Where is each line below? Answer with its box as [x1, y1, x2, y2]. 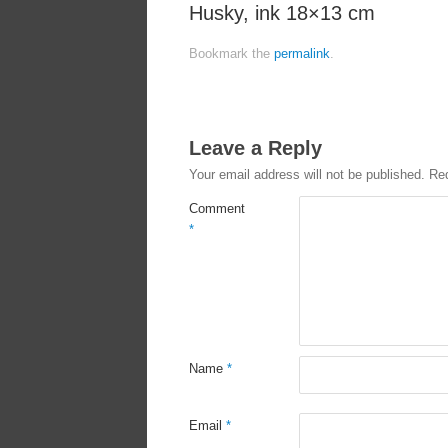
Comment [189, 202, 245, 217]
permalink [274, 47, 330, 62]
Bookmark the [189, 47, 274, 62]
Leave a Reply [189, 137, 322, 160]
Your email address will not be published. [189, 168, 425, 183]
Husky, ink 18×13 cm [189, 2, 375, 25]
